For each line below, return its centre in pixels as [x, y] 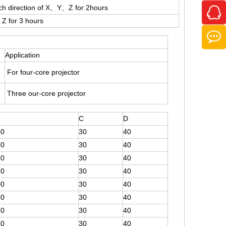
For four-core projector [42, 72]
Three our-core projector [45, 93]
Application [22, 55]
